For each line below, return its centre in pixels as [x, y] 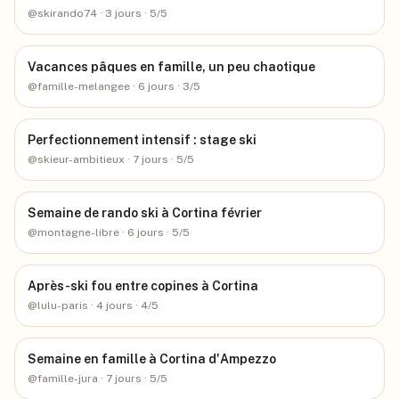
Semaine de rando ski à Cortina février [145, 213]
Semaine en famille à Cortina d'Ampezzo [152, 359]
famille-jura [68, 379]
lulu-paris [63, 305]
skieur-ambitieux [81, 159]
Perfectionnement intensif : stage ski [142, 140]
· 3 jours [119, 13]
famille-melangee [84, 86]
